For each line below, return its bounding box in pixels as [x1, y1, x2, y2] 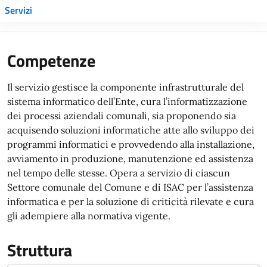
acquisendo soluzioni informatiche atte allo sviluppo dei [7, 123, 254, 136]
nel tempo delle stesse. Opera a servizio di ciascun [7, 166, 230, 179]
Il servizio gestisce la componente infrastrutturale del [7, 80, 244, 93]
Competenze [7, 47, 95, 73]
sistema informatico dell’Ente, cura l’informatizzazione [7, 95, 247, 107]
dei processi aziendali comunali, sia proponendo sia [7, 109, 236, 122]
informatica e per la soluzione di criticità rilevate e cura [7, 195, 254, 207]
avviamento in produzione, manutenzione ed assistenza [7, 152, 253, 164]
